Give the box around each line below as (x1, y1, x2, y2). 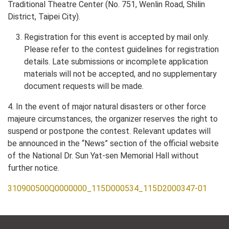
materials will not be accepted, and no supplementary (24, 69, 217, 79)
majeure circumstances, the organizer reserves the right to (8, 114, 218, 124)
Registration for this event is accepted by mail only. (24, 32, 209, 42)
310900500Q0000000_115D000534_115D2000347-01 (8, 184, 207, 194)
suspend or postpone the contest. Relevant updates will (8, 126, 211, 136)
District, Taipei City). (8, 12, 80, 22)
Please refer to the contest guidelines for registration (24, 44, 219, 55)
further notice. (8, 163, 59, 173)
